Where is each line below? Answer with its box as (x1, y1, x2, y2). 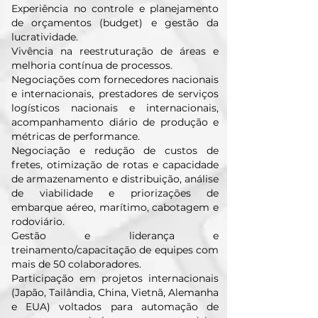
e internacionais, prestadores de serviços (11, 87, 219, 100)
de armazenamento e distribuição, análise (11, 172, 219, 185)
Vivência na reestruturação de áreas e (11, 45, 219, 57)
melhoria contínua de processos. (11, 59, 172, 72)
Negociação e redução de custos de (11, 144, 219, 157)
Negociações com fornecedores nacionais (11, 73, 219, 86)
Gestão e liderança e (11, 229, 219, 242)
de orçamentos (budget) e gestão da (11, 16, 219, 29)
